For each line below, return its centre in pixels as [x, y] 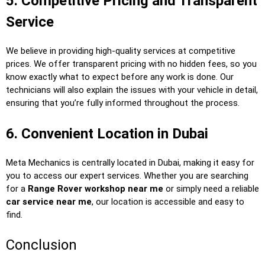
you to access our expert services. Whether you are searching [127, 175]
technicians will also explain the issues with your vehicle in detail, [132, 90]
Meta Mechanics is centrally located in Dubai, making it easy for [130, 162]
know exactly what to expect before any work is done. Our [120, 77]
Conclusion [41, 245]
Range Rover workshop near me [96, 188]
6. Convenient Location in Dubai [107, 133]
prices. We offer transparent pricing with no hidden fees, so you [131, 64]
